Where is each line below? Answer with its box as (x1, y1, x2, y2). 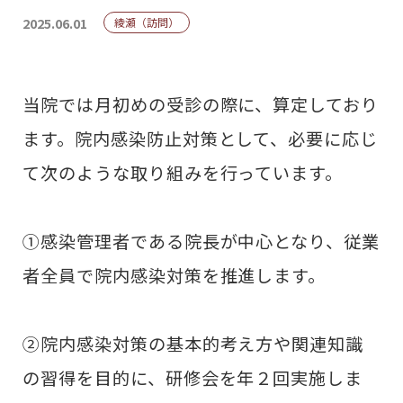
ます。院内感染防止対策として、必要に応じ (22, 125, 379, 151)
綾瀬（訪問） (113, 14, 179, 31)
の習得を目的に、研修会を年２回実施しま (22, 365, 363, 391)
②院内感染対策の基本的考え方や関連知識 (22, 331, 364, 357)
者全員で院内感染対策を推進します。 (22, 262, 327, 288)
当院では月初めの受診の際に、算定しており (22, 91, 380, 117)
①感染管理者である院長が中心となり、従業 (22, 228, 381, 254)
